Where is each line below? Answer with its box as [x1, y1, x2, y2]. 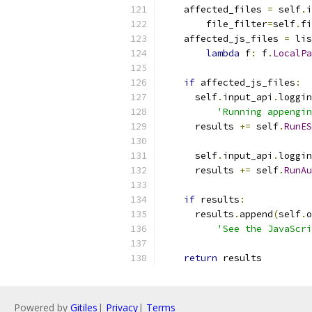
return [184, 252, 217, 264]
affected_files [162, 3, 267, 15]
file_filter [162, 18, 267, 30]
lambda [206, 47, 240, 59]
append [240, 208, 273, 220]
